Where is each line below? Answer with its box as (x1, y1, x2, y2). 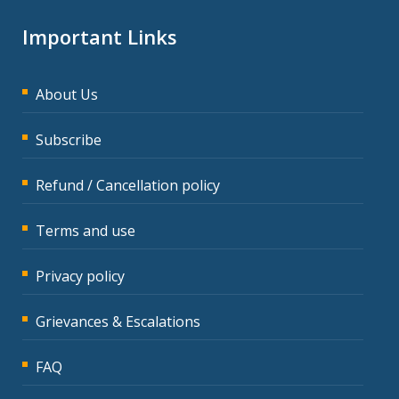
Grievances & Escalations (36, 311, 200, 331)
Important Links (22, 22, 177, 50)
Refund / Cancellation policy (36, 175, 220, 195)
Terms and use (36, 220, 135, 240)
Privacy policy (36, 265, 125, 286)
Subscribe (36, 129, 102, 150)
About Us (36, 84, 98, 104)
